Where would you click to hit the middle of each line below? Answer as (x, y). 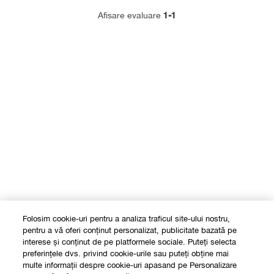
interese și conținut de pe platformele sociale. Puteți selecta (130, 242)
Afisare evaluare (131, 15)
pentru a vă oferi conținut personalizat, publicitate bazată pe (130, 230)
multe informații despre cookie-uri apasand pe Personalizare (130, 265)
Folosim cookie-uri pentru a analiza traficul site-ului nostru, (127, 219)
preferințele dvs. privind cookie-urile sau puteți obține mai (126, 254)
